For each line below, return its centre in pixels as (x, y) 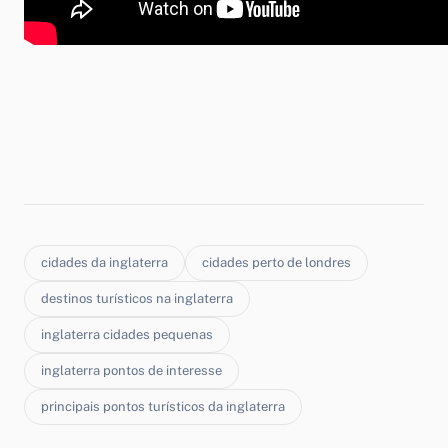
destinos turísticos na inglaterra (137, 298)
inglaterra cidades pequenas (127, 334)
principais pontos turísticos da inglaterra (163, 406)
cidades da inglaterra (104, 262)
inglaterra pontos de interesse (131, 370)
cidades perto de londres (276, 262)
